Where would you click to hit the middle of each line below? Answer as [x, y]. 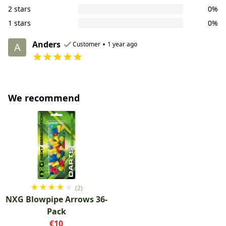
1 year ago [122, 44]
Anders [46, 44]
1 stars [19, 23]
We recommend [44, 98]
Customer [87, 44]
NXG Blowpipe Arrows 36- [56, 199]
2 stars [19, 9]
